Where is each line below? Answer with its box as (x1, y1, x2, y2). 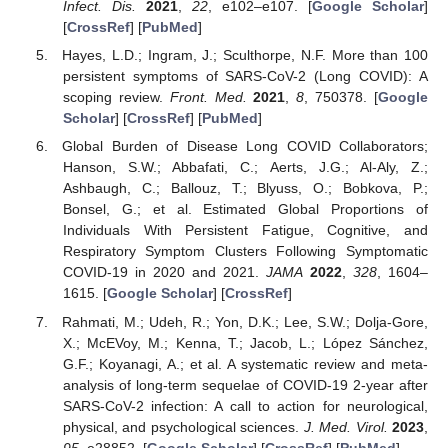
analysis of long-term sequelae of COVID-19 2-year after (62, 376, 428, 393)
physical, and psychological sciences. (62, 418, 304, 435)
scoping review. (62, 89, 170, 106)
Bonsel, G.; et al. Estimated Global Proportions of (62, 201, 428, 218)
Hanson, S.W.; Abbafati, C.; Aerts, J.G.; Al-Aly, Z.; (62, 159, 428, 176)
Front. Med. (169, 89, 247, 106)
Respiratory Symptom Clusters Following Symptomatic (62, 243, 428, 260)
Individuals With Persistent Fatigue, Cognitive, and (62, 222, 428, 239)
